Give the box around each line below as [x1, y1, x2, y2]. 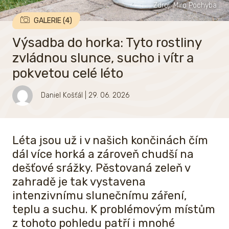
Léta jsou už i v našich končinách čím [12, 133, 208, 147]
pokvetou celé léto [12, 65, 123, 81]
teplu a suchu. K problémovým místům [12, 202, 215, 216]
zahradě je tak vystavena [12, 174, 146, 189]
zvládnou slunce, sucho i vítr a [12, 50, 194, 66]
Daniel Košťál [41, 90, 83, 100]
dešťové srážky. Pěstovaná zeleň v [12, 161, 190, 175]
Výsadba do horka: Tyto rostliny [12, 34, 201, 51]
